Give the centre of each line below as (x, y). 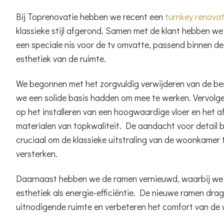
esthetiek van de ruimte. (61, 58)
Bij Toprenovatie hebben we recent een (90, 16)
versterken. (37, 153)
